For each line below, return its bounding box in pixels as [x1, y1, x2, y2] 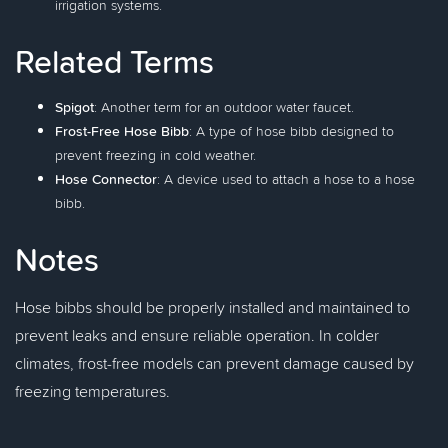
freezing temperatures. [15, 380, 170, 402]
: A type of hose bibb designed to [189, 121, 394, 141]
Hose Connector [55, 169, 157, 189]
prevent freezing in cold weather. [55, 145, 256, 165]
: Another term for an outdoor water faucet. [94, 97, 354, 117]
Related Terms [15, 38, 214, 84]
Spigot [55, 97, 94, 117]
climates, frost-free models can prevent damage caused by [15, 352, 414, 374]
